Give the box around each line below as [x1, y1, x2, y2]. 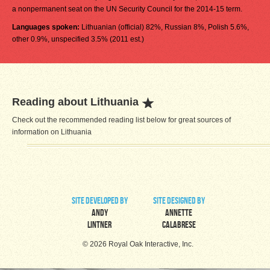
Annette [165, 209, 192, 219]
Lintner [87, 221, 111, 231]
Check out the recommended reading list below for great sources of [12, 116, 231, 124]
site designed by [152, 197, 205, 207]
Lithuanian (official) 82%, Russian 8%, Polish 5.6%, [81, 23, 249, 31]
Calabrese [162, 221, 196, 231]
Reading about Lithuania [12, 96, 139, 108]
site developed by [71, 197, 128, 207]
